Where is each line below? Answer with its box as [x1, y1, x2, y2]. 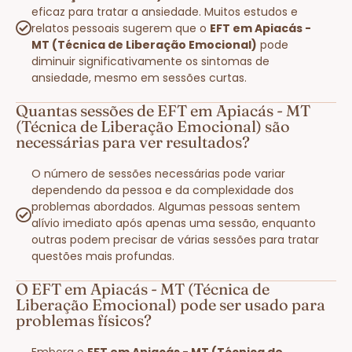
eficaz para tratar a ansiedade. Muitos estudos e [31, 3, 298, 20]
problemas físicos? [16, 310, 152, 330]
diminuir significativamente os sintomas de [31, 53, 269, 69]
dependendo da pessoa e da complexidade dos [31, 181, 294, 198]
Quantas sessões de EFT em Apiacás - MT [16, 100, 310, 120]
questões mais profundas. [31, 247, 174, 264]
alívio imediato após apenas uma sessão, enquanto [31, 214, 316, 231]
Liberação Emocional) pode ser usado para [16, 294, 325, 314]
